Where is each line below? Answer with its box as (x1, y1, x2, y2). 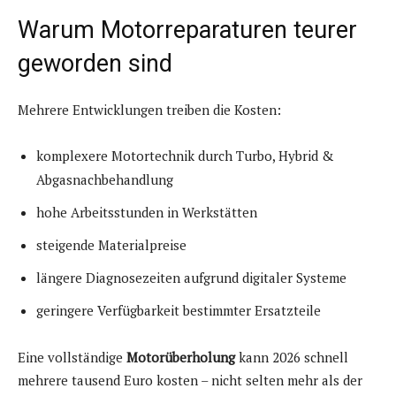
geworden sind (18, 49, 172, 79)
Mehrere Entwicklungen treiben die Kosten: (18, 101, 281, 119)
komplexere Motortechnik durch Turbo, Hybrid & (36, 147, 334, 165)
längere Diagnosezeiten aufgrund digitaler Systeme (36, 269, 346, 287)
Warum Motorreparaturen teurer (18, 16, 357, 45)
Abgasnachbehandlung (36, 171, 173, 189)
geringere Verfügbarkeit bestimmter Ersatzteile (36, 301, 321, 320)
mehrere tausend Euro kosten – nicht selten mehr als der (18, 371, 362, 390)
